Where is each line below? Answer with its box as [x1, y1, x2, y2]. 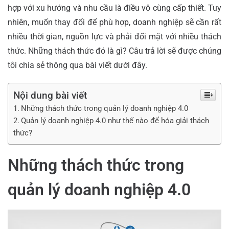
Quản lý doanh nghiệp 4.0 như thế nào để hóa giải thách [21, 116, 210, 126]
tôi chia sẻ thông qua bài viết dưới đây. [8, 60, 149, 71]
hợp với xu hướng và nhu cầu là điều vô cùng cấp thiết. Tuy [8, 3, 221, 13]
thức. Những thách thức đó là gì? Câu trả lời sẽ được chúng [8, 46, 221, 56]
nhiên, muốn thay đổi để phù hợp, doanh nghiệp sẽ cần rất [8, 17, 221, 28]
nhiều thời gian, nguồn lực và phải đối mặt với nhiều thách [8, 32, 221, 42]
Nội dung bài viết [13, 89, 87, 102]
